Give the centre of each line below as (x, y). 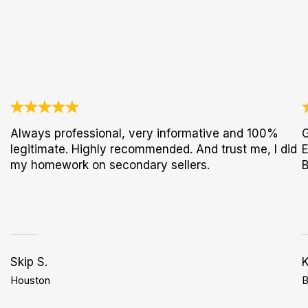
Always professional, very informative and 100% (145, 133)
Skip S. (29, 262)
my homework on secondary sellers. (110, 165)
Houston (31, 280)
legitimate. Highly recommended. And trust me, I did (154, 149)
